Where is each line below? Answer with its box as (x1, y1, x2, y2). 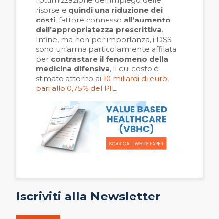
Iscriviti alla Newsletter (16, 189, 161, 203)
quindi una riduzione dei (68, 5, 163, 15)
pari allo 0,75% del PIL (36, 84, 116, 93)
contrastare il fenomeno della (51, 54, 168, 64)
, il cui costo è (110, 64, 159, 74)
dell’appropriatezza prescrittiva (36, 25, 162, 35)
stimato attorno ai (36, 74, 103, 84)
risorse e (36, 5, 68, 15)
